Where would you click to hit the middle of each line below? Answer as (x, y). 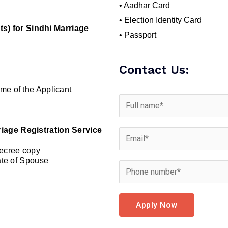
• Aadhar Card (145, 6)
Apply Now (157, 205)
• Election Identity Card (160, 20)
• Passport (138, 35)
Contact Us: (154, 70)
